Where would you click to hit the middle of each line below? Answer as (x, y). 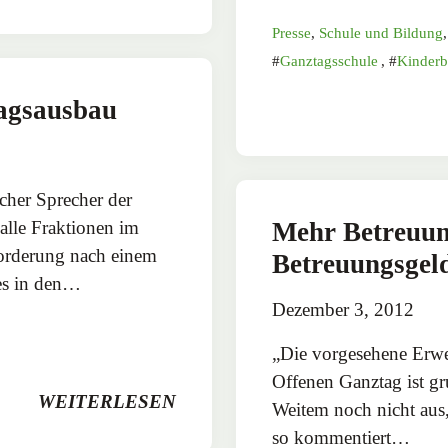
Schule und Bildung (381, 33)
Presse (291, 33)
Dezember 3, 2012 (343, 310)
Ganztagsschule (329, 61)
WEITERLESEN (107, 401)
